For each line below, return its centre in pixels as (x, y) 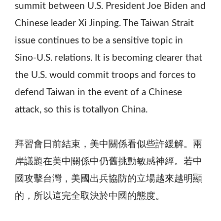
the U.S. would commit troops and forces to (105, 75)
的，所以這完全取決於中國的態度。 (90, 196)
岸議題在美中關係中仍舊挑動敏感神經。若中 (109, 161)
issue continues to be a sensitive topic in (99, 40)
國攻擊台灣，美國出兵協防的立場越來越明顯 (109, 179)
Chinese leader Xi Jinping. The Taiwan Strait (104, 23)
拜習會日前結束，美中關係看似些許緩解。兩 (109, 144)
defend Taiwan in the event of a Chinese (98, 92)
